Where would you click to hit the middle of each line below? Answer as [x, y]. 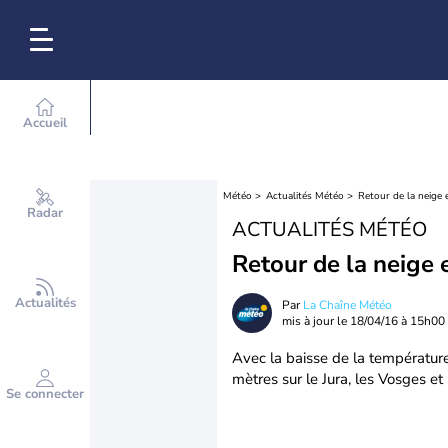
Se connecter [45, 394]
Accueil [45, 123]
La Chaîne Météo [347, 305]
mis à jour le [316, 321]
